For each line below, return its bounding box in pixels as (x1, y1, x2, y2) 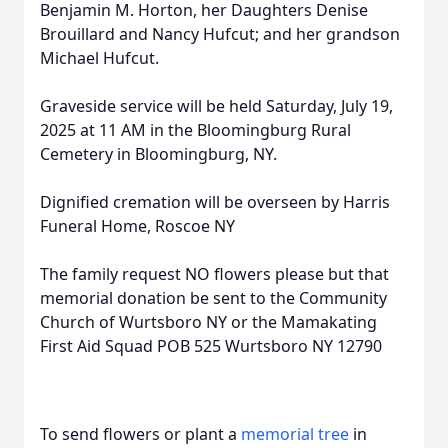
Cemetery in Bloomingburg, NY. (40, 143, 285, 165)
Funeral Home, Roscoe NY (40, 215, 235, 237)
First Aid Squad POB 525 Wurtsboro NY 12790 (40, 335, 382, 357)
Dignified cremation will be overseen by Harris (40, 191, 390, 213)
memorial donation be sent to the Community (40, 287, 387, 309)
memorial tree (241, 423, 349, 445)
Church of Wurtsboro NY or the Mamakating (40, 311, 377, 333)
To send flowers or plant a (40, 423, 241, 445)
